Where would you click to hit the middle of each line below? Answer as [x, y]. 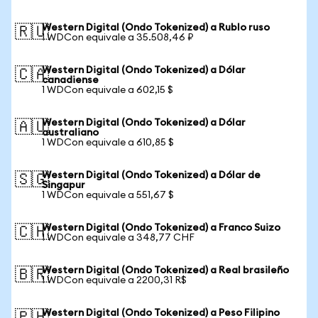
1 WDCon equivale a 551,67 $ [108, 195]
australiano [70, 133]
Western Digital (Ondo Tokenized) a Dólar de [151, 175]
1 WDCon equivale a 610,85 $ [108, 143]
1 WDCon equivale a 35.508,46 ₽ [118, 38]
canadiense [70, 80]
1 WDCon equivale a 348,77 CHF [118, 238]
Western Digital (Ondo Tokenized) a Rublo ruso [156, 28]
